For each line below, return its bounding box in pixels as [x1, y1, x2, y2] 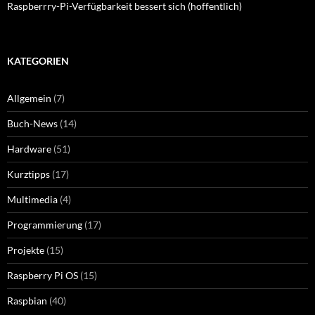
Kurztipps [7, 167, 50, 180]
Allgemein [7, 91, 51, 104]
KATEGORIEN [7, 54, 69, 67]
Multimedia [7, 193, 58, 205]
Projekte [7, 243, 44, 256]
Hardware [7, 142, 51, 155]
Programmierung [7, 218, 82, 231]
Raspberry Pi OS [7, 269, 78, 281]
